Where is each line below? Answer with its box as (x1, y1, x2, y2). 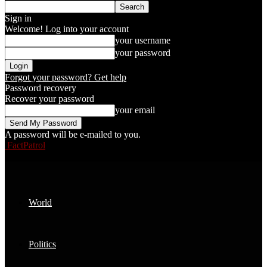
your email (115, 105, 155, 115)
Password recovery (5, 83, 76, 93)
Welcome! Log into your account (5, 24, 129, 34)
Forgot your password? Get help (5, 72, 126, 82)
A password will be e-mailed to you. (5, 129, 141, 139)
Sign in (5, 13, 32, 23)
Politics (29, 239, 56, 249)
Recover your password (5, 94, 94, 104)
